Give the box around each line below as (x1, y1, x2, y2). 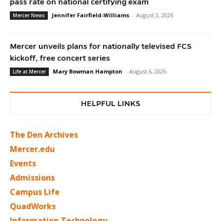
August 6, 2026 (129, 67, 166, 75)
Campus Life (10, 186, 60, 197)
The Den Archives (10, 129, 78, 140)
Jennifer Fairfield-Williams (52, 11, 129, 19)
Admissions (10, 172, 55, 183)
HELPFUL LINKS (80, 99, 141, 108)
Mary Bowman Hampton (53, 67, 122, 75)
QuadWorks (10, 200, 56, 212)
